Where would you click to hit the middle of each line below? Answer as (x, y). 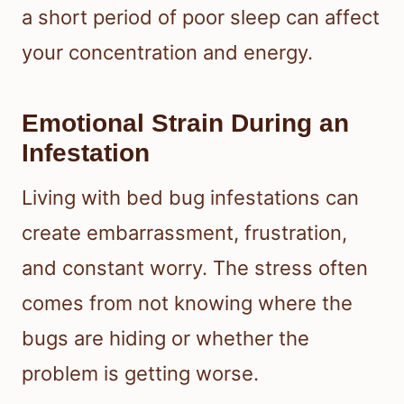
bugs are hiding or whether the (165, 339)
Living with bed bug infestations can (190, 198)
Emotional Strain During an (185, 124)
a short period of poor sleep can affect (201, 18)
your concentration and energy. (167, 53)
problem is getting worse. (140, 374)
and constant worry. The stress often (195, 268)
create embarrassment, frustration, (184, 233)
